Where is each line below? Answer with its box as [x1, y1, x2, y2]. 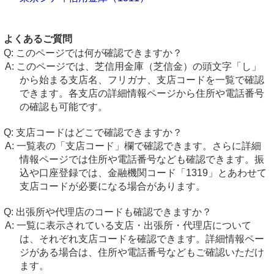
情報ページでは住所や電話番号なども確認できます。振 [19, 154, 264, 165]
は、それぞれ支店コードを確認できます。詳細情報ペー [19, 234, 264, 244]
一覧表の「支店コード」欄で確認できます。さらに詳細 [16, 141, 261, 151]
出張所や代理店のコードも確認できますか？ [16, 207, 212, 217]
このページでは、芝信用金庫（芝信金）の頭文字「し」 [16, 61, 261, 72]
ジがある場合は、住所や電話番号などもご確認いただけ [19, 247, 264, 257]
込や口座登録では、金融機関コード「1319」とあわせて [19, 168, 267, 178]
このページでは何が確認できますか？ [16, 48, 182, 58]
